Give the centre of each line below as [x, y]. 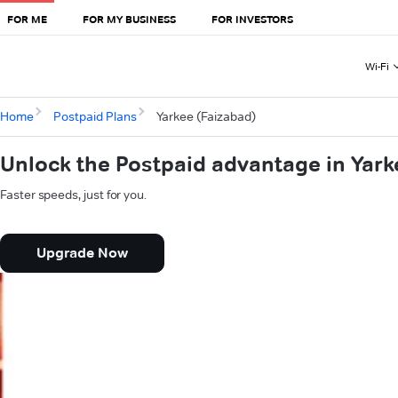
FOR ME [27, 19]
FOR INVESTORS [252, 19]
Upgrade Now [82, 253]
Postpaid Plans [95, 117]
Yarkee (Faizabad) [206, 117]
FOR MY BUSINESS [129, 19]
